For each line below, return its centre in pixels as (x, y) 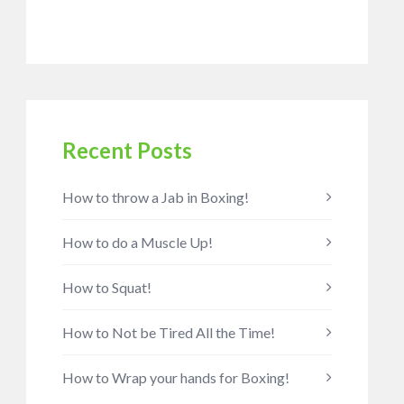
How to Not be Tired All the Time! (168, 332)
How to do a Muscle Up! (137, 242)
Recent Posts (127, 150)
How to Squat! (106, 287)
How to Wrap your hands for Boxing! (175, 377)
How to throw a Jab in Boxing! (155, 197)
